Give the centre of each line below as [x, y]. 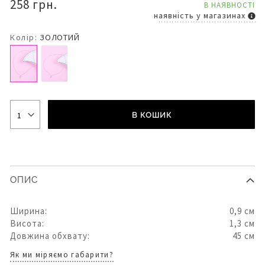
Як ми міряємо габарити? [62, 254]
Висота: [27, 223]
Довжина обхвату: [50, 235]
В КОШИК [151, 115]
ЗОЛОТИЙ [60, 37]
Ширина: [29, 211]
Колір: [24, 37]
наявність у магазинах [195, 15]
